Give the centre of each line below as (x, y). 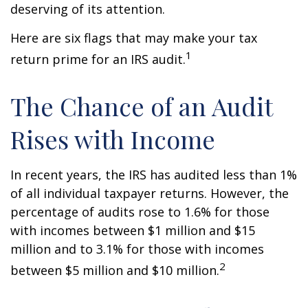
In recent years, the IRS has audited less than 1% (154, 175)
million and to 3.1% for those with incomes (137, 249)
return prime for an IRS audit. (98, 59)
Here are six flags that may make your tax (134, 38)
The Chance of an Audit (141, 106)
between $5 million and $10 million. (115, 270)
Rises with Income (113, 139)
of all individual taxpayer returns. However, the (150, 193)
